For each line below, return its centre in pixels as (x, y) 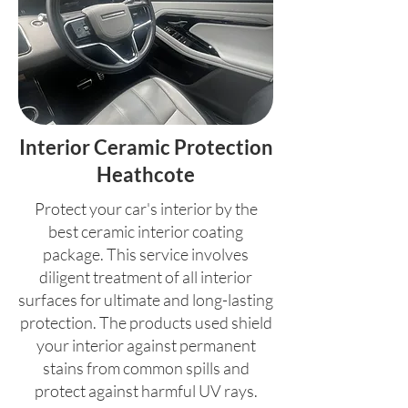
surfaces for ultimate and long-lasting (146, 300)
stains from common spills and (146, 368)
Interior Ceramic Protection (146, 148)
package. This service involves (146, 255)
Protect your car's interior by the (146, 209)
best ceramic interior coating (146, 232)
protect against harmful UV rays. (146, 391)
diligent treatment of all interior (146, 277)
